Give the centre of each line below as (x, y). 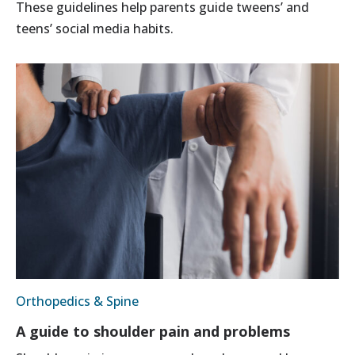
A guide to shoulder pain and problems (153, 332)
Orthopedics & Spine (77, 302)
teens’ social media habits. (95, 29)
